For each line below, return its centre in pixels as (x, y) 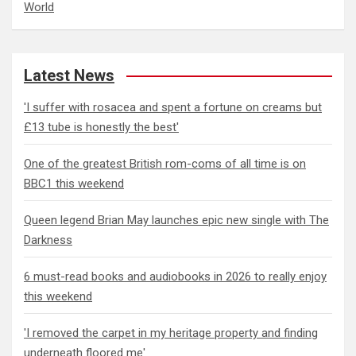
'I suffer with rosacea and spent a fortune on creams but (173, 107)
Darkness (48, 240)
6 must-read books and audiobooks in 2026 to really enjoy (175, 277)
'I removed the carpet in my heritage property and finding (171, 333)
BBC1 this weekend (74, 184)
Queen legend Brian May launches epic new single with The (176, 220)
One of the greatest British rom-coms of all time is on (165, 164)
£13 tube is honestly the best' (101, 127)
